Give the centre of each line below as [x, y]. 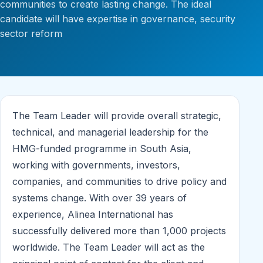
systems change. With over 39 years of [100, 198]
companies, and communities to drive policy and [119, 182]
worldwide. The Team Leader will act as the [109, 247]
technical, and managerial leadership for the [110, 132]
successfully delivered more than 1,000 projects [119, 231]
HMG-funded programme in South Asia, [102, 149]
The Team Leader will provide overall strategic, [117, 116]
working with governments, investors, [96, 165]
